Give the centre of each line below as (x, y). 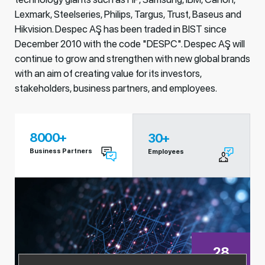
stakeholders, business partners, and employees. (116, 88)
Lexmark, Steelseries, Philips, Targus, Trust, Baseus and (128, 14)
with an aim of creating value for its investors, (108, 73)
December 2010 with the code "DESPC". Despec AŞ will (130, 44)
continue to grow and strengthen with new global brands (132, 59)
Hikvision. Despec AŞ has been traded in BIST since (121, 29)
